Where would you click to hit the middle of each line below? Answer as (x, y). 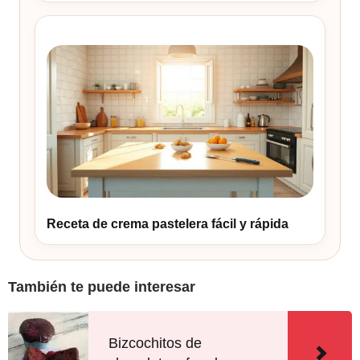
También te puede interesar (102, 287)
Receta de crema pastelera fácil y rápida (168, 224)
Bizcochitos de (155, 344)
